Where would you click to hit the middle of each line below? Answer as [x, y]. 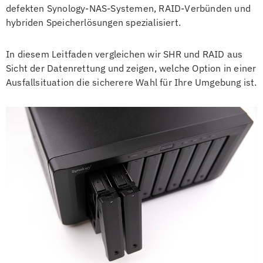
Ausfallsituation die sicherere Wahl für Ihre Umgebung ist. [131, 82]
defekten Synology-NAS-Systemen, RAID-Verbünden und [129, 8]
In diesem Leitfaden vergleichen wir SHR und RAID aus [124, 54]
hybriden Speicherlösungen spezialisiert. [93, 22]
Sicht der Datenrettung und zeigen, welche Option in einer [131, 68]
